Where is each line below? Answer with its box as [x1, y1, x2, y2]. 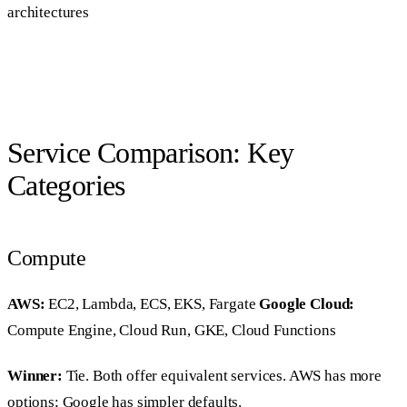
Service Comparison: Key [7, 136, 294, 170]
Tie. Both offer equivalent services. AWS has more [62, 366, 382, 384]
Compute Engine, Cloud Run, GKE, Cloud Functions [7, 321, 336, 339]
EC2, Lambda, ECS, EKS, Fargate [45, 294, 260, 313]
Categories [7, 169, 125, 203]
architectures [7, 3, 89, 21]
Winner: [7, 366, 63, 384]
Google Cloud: [259, 294, 355, 313]
